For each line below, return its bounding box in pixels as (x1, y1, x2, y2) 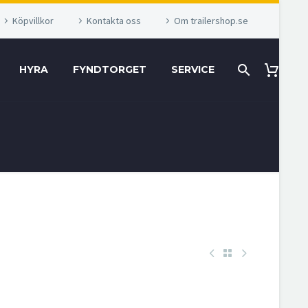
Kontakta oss (87, 14, 141, 27)
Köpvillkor (12, 14, 54, 27)
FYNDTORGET (73, 63, 146, 76)
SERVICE (171, 63, 214, 76)
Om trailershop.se (174, 14, 248, 27)
